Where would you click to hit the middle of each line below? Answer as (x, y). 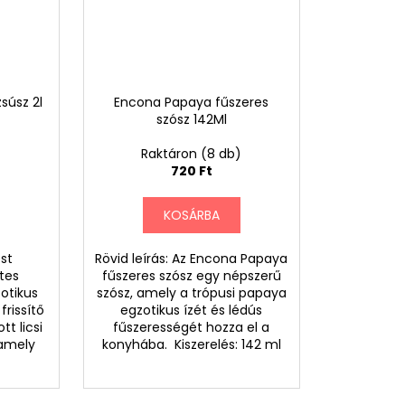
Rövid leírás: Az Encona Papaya (192, 258)
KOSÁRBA (191, 215)
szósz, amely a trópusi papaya (191, 292)
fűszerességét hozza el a (192, 327)
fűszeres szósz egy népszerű (191, 275)
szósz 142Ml (191, 119)
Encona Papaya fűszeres (192, 102)
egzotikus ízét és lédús (192, 310)
